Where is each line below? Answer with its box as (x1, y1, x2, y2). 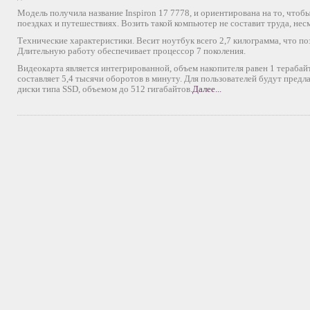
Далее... (192, 84, 221, 94)
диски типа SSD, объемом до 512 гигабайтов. (17, 84, 192, 94)
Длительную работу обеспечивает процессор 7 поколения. (17, 46, 246, 56)
